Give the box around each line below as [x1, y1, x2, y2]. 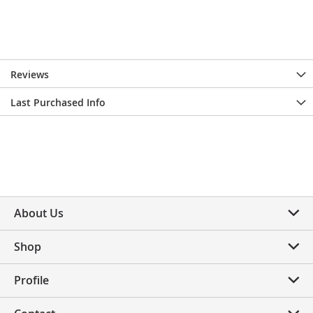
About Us [14, 205, 64, 221]
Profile [14, 272, 49, 288]
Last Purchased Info [10, 95, 105, 109]
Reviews [10, 67, 49, 81]
